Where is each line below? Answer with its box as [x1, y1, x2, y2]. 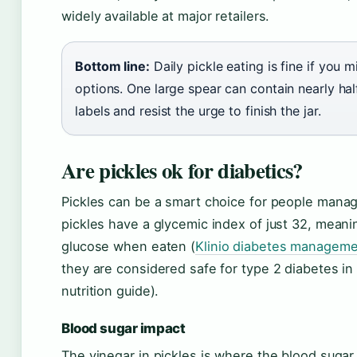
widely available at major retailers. [61, 7, 270, 24]
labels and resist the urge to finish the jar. [75, 102, 321, 119]
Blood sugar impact [61, 320, 186, 336]
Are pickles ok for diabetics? [61, 154, 303, 186]
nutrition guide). [61, 282, 159, 299]
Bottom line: [75, 57, 150, 74]
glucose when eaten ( [61, 237, 195, 254]
